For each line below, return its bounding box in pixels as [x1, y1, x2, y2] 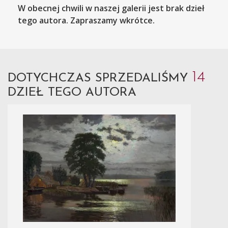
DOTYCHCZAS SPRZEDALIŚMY [8, 72, 192, 84]
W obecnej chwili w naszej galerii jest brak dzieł [18, 3, 204, 14]
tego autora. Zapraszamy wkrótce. [18, 15, 155, 26]
